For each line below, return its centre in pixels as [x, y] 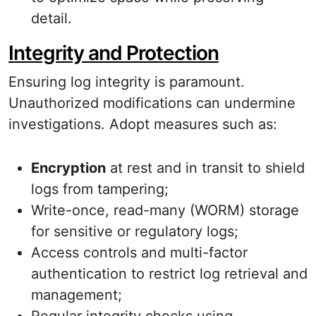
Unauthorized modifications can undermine [152, 103]
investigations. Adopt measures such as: [143, 124]
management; [77, 295]
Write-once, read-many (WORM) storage [165, 210]
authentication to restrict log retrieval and [169, 274]
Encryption [68, 168]
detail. [51, 18]
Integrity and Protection [114, 53]
